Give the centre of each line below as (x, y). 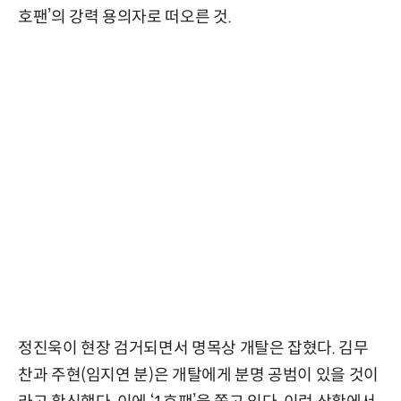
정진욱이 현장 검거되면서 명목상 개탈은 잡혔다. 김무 (193, 348)
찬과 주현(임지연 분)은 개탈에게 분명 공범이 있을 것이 (198, 375)
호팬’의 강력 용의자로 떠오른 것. (125, 17)
